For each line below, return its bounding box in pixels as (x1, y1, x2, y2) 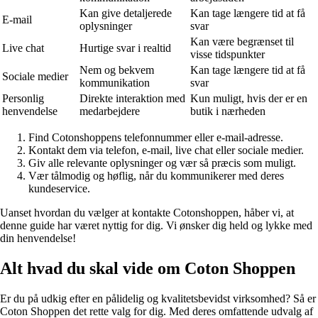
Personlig (2, 92, 44, 104)
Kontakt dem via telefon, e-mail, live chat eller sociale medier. (28, 143, 304, 156)
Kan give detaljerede (79, 6, 172, 19)
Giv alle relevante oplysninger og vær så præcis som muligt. (28, 156, 296, 169)
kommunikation (79, 76, 150, 89)
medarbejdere (79, 104, 140, 117)
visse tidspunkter (190, 48, 265, 60)
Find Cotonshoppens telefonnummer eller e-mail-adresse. (28, 131, 283, 143)
